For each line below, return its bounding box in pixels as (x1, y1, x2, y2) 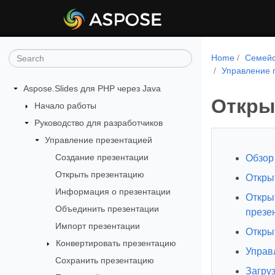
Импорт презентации (55, 220, 140, 231)
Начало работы (34, 100, 96, 110)
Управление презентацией (45, 134, 153, 145)
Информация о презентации (55, 186, 171, 196)
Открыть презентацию (55, 169, 144, 179)
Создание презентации (55, 152, 149, 162)
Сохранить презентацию (55, 255, 154, 265)
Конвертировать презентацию (55, 238, 176, 248)
